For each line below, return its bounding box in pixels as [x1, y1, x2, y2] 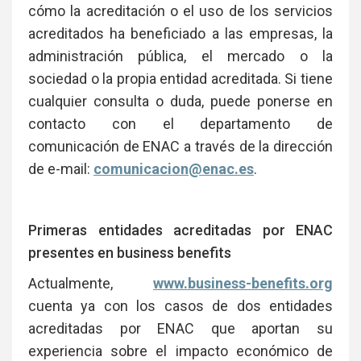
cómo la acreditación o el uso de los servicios [28, 2, 333, 19]
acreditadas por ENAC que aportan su [28, 319, 333, 337]
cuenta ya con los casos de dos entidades [28, 297, 333, 314]
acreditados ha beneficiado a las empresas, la [28, 24, 333, 42]
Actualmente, [28, 274, 153, 292]
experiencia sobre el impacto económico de [28, 342, 333, 359]
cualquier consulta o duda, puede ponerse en [28, 92, 333, 110]
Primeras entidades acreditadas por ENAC [28, 221, 333, 239]
